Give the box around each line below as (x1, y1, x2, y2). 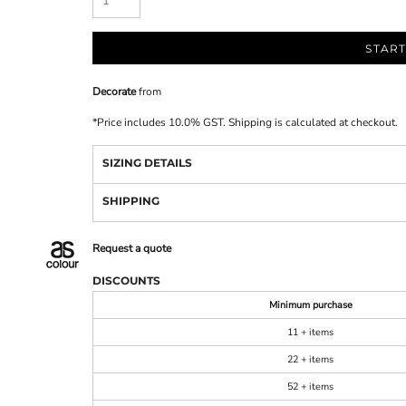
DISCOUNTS (92, 274, 160, 287)
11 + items (287, 325, 333, 339)
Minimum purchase (268, 298, 353, 312)
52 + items (287, 380, 333, 393)
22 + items (287, 353, 333, 366)
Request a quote (92, 241, 171, 256)
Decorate (92, 84, 136, 99)
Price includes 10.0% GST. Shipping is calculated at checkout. (97, 115, 398, 130)
